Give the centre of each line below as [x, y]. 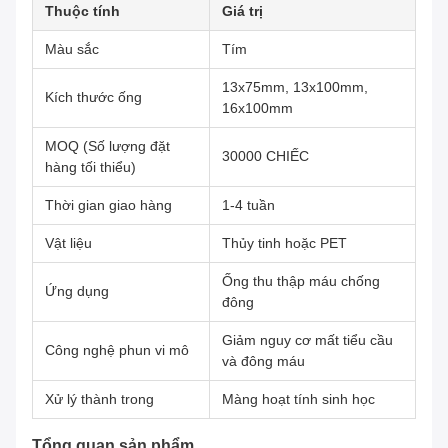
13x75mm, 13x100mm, [295, 87]
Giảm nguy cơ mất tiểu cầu [307, 340]
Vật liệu [68, 243]
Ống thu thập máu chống [301, 281]
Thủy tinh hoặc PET [284, 243]
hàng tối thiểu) [90, 167]
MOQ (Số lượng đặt [107, 146]
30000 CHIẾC [265, 156]
